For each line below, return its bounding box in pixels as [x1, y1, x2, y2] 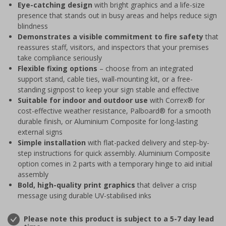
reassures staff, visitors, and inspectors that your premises [18, 42, 209, 52]
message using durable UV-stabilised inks [18, 190, 151, 200]
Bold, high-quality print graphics [18, 180, 135, 190]
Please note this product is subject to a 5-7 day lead [24, 213, 214, 223]
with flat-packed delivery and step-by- [86, 137, 209, 147]
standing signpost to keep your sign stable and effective [18, 84, 199, 94]
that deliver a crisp [135, 180, 197, 190]
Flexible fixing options [18, 63, 97, 73]
